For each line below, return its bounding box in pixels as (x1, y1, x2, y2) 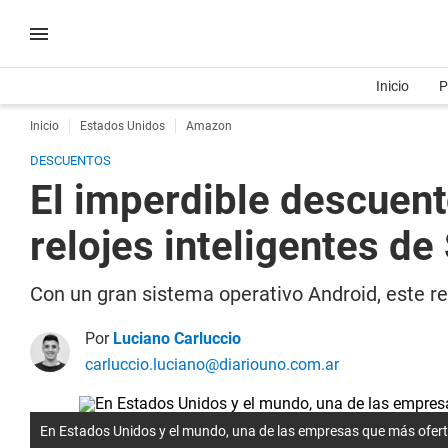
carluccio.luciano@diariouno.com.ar (85, 355, 339, 374)
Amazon (186, 119, 232, 133)
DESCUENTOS (30, 153, 111, 168)
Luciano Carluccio (113, 329, 241, 348)
